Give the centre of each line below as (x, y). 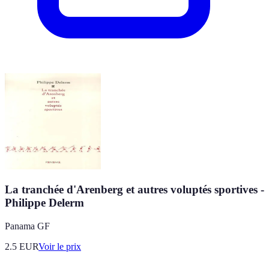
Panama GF (27, 226)
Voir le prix (60, 246)
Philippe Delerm (44, 202)
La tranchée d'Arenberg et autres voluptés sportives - (134, 189)
